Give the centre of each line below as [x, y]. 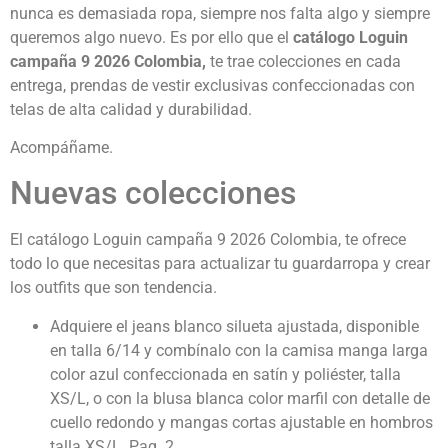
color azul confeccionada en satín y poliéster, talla [225, 374]
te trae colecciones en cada [305, 61]
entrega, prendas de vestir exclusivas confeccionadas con [212, 85]
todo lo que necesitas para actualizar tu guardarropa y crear [220, 264]
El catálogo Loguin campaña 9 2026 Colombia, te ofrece [208, 240]
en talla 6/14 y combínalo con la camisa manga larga [239, 350]
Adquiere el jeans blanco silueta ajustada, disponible [234, 326]
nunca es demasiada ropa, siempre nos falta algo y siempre [220, 13]
